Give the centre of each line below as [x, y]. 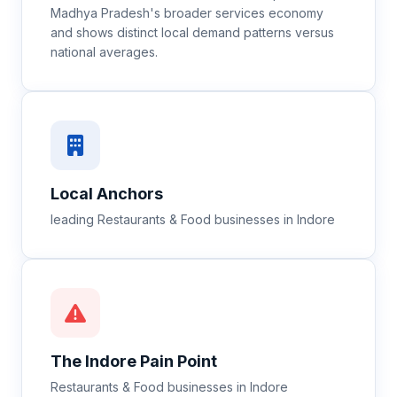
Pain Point [177, 361]
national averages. [104, 52]
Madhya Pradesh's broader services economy [187, 13]
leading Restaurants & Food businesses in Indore [193, 219]
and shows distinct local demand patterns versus [192, 32]
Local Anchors [107, 194]
